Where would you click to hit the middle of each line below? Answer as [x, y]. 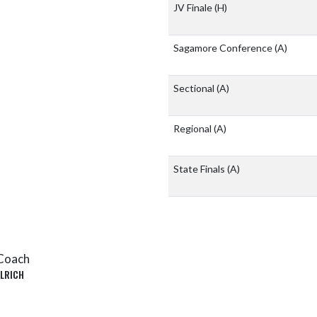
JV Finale [194, 8]
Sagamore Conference [224, 48]
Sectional [195, 88]
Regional [194, 129]
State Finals [200, 169]
